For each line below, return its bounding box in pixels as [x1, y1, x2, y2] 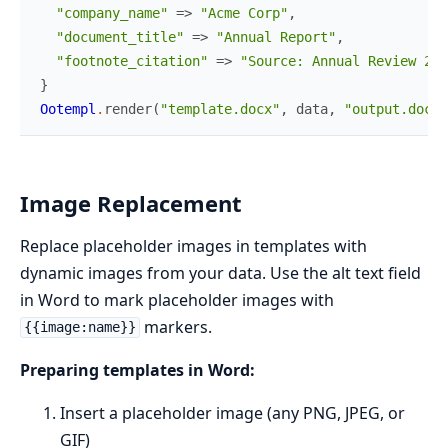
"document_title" [56, 28, 184, 45]
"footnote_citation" [56, 52, 208, 69]
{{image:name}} [23, 319, 136, 336]
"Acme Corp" [200, 4, 288, 21]
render [104, 100, 152, 117]
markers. [139, 315, 212, 338]
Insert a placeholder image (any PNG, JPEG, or [60, 401, 405, 424]
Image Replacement [20, 187, 242, 218]
